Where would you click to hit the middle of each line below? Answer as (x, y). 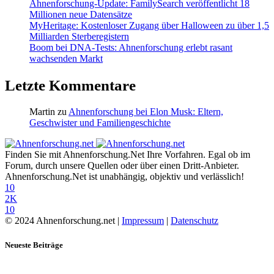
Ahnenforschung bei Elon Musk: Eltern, (146, 112)
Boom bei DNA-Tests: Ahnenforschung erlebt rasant (131, 47)
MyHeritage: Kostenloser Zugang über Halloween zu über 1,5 (149, 25)
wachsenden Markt (66, 58)
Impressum (143, 221)
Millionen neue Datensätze (81, 14)
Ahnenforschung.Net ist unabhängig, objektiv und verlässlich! (124, 177)
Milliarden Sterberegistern (79, 36)
